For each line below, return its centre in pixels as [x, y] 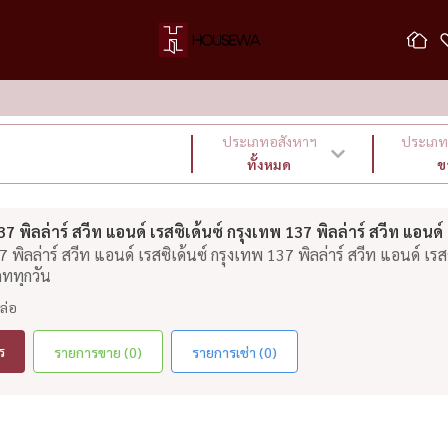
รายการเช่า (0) [234, 352]
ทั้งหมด [269, 164]
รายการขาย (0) [98, 352]
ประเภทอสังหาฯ [269, 141]
